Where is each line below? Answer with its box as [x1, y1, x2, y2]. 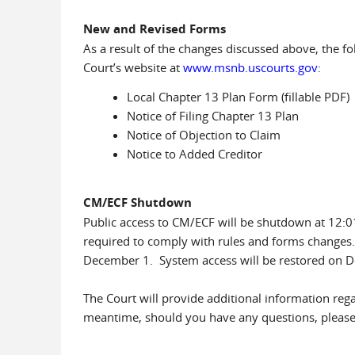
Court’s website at [82, 59, 183, 75]
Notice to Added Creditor [126, 146, 262, 162]
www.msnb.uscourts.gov [182, 59, 318, 75]
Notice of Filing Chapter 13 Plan [126, 108, 299, 124]
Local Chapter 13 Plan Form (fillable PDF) [126, 89, 349, 105]
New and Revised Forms [82, 21, 226, 37]
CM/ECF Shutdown [82, 194, 192, 211]
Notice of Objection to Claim [126, 127, 281, 143]
